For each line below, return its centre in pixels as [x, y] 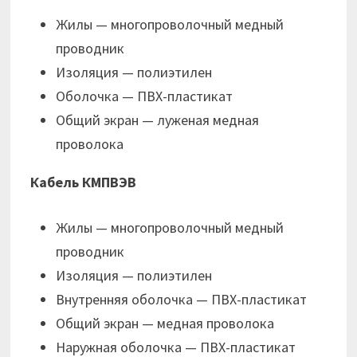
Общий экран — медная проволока [165, 324]
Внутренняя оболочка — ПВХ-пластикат [182, 300]
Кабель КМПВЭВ [84, 182]
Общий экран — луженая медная [158, 120]
